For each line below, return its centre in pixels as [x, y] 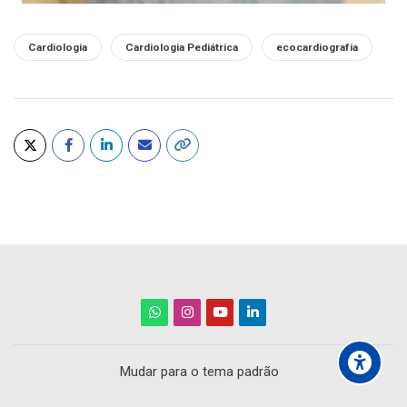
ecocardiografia [317, 48]
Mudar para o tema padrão [199, 372]
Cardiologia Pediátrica [182, 48]
